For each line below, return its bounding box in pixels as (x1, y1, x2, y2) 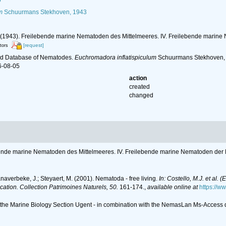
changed (129, 92, 154, 99)
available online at (147, 183, 198, 191)
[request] (23, 42, 44, 48)
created (129, 83, 150, 91)
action (129, 75, 147, 82)
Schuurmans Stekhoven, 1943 (2, 9, 87, 16)
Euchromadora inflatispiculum (74, 54, 156, 62)
